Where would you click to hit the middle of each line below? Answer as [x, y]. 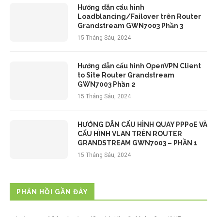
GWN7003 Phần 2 [107, 85]
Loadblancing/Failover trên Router [139, 17]
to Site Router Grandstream [126, 75]
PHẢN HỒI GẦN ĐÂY [52, 192]
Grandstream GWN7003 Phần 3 [130, 26]
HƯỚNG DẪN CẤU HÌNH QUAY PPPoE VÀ [142, 125]
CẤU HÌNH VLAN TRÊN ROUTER [130, 134]
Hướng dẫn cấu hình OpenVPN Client [139, 66]
